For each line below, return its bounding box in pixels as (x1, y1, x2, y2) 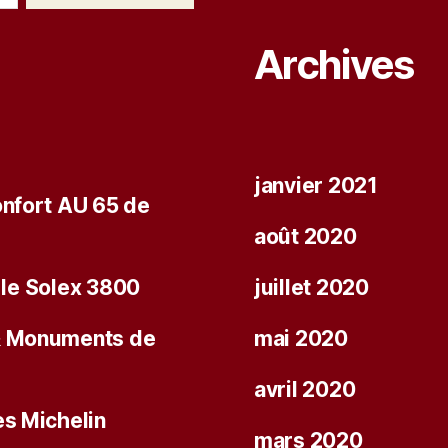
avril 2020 (254, 377, 356, 403)
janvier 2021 (254, 173, 378, 199)
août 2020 (254, 224, 357, 250)
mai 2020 (254, 326, 348, 352)
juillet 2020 (254, 275, 369, 301)
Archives (254, 40, 414, 90)
